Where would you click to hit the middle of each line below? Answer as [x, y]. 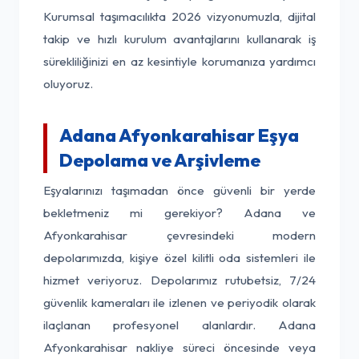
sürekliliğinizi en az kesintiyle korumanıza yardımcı [179, 61]
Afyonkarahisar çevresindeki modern [179, 235]
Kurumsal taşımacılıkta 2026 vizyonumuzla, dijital [179, 16]
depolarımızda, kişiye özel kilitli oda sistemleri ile [179, 258]
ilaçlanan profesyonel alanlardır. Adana [179, 325]
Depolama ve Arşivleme [160, 160]
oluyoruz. [68, 84]
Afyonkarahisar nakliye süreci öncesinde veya [179, 347]
